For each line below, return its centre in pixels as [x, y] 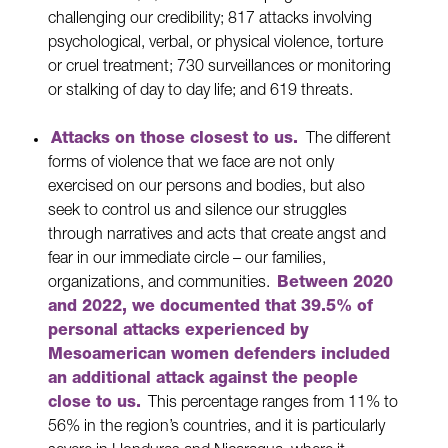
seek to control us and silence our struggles [197, 212]
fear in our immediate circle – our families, [187, 260]
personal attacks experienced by [178, 332]
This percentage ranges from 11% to [271, 404]
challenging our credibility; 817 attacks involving [210, 20]
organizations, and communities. [161, 284]
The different [349, 140]
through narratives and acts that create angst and [217, 236]
